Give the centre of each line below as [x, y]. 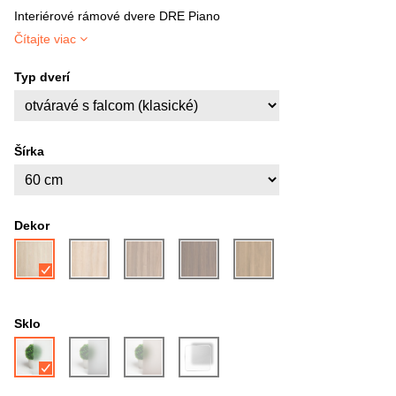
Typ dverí [42, 77]
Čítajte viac [45, 39]
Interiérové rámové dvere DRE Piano [117, 16]
